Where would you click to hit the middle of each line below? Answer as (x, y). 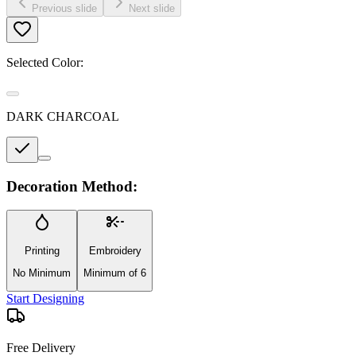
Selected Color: (45, 62)
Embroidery (115, 250)
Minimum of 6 (115, 273)
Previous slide (64, 8)
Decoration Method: (72, 186)
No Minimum (42, 273)
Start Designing (45, 299)
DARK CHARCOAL (63, 116)
